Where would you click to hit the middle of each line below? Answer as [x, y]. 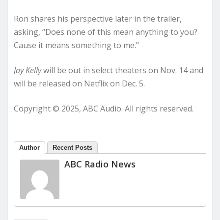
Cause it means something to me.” [77, 45]
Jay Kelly [27, 70]
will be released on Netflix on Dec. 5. [79, 84]
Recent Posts [72, 148]
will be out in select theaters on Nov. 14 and [122, 70]
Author [29, 148]
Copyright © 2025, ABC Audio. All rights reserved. [104, 109]
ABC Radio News [100, 164]
